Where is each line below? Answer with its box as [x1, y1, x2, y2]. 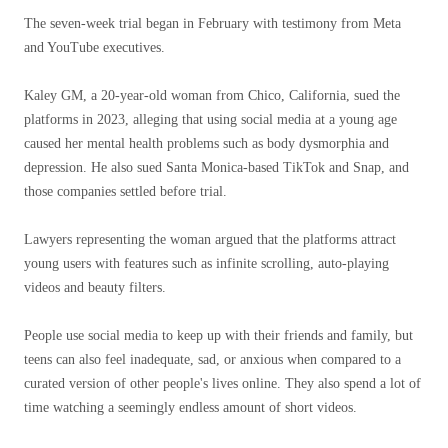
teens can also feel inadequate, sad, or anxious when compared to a [24, 352, 401, 367]
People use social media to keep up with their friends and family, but [24, 328, 413, 343]
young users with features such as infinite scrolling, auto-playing [24, 256, 389, 271]
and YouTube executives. [24, 40, 165, 55]
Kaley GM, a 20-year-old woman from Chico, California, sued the [24, 88, 400, 103]
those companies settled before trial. [24, 184, 227, 199]
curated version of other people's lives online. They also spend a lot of [24, 376, 421, 391]
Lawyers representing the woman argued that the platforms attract [24, 232, 396, 247]
